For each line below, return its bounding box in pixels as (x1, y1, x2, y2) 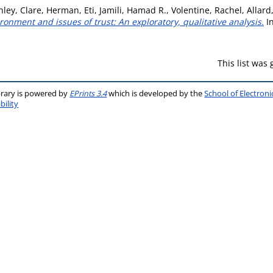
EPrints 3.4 (69, 88, 107, 99)
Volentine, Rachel (171, 4, 242, 16)
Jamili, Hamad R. (99, 4, 166, 16)
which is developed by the (107, 88, 205, 99)
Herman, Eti (46, 4, 94, 16)
